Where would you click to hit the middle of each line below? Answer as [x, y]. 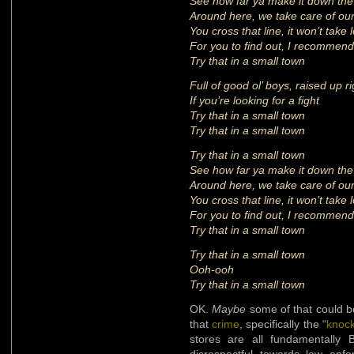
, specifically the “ [283, 324]
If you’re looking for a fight [254, 100]
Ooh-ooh [212, 269]
